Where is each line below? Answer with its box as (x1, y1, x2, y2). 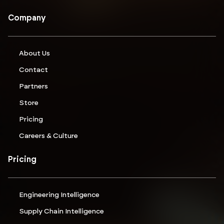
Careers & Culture (19, 132, 78, 140)
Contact (19, 66, 48, 74)
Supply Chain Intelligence (19, 208, 104, 215)
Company (8, 14, 46, 22)
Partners (19, 83, 48, 90)
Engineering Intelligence (19, 191, 99, 199)
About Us (19, 50, 50, 57)
